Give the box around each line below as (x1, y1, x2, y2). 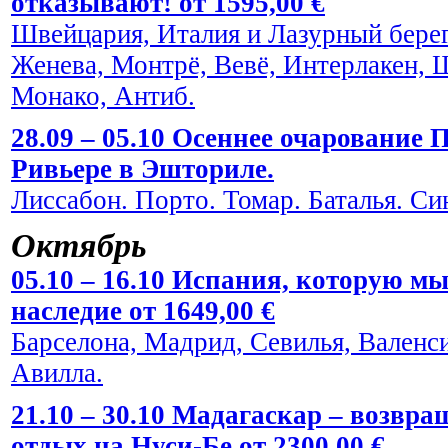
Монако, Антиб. (11, 80, 195, 111)
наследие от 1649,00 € (11, 295, 275, 326)
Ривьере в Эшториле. (11, 153, 274, 184)
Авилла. (11, 357, 103, 388)
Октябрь (11, 226, 147, 264)
